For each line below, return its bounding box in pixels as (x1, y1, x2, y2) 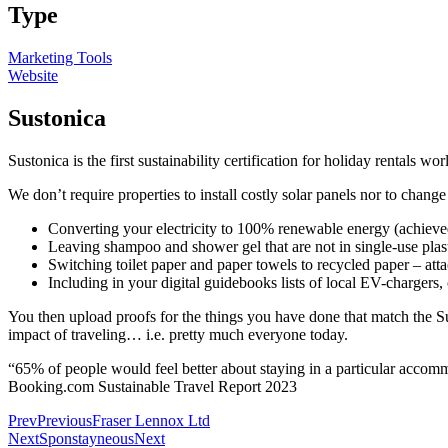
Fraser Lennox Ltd (92, 411, 210, 429)
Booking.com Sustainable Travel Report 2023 (8, 377, 297, 395)
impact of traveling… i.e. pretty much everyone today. (8, 325, 348, 343)
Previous (37, 411, 92, 429)
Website (8, 66, 58, 84)
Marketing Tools (8, 48, 112, 66)
